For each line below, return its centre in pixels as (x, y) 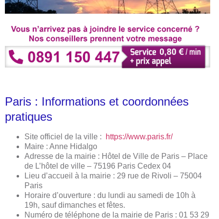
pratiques (29, 117)
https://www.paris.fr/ (139, 137)
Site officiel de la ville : (65, 137)
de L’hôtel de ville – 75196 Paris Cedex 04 (98, 166)
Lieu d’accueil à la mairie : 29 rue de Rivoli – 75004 (113, 176)
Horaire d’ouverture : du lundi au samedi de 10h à (110, 196)
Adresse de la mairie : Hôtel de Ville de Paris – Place (116, 156)
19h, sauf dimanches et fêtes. (75, 205)
